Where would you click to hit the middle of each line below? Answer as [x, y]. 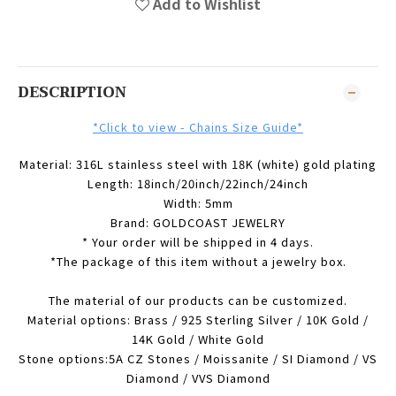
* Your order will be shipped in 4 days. [198, 242]
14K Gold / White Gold [198, 339]
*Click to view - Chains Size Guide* [198, 127]
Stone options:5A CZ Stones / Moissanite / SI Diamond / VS [198, 358]
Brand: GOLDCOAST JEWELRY [198, 222]
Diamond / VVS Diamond [198, 378]
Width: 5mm [198, 203]
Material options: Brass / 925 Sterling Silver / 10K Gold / [198, 320]
